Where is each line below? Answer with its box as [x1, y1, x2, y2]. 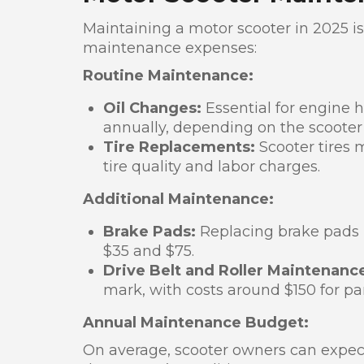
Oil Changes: [103, 98, 201, 117]
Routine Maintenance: [83, 66, 253, 84]
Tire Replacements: [103, 137, 255, 156]
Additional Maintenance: [83, 189, 274, 208]
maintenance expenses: [83, 38, 257, 57]
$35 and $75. [103, 241, 194, 260]
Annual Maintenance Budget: [83, 313, 309, 331]
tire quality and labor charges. [103, 157, 320, 175]
